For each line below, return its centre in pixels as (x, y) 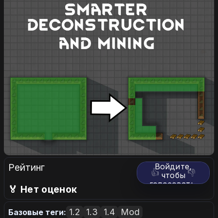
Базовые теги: (37, 212)
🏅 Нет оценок (43, 190)
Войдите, (173, 167)
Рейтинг (27, 168)
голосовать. (173, 184)
